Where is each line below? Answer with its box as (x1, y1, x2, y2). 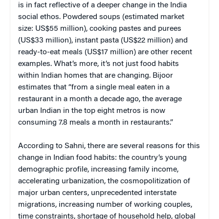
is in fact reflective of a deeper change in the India (18, 1, 187, 9)
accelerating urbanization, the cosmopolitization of (18, 177, 190, 185)
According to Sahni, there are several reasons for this (18, 142, 200, 150)
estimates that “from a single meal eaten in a (18, 83, 170, 91)
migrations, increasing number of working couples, (18, 200, 192, 209)
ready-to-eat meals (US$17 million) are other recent (18, 48, 192, 56)
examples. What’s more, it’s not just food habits (18, 60, 179, 68)
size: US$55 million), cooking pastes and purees (18, 24, 181, 33)
